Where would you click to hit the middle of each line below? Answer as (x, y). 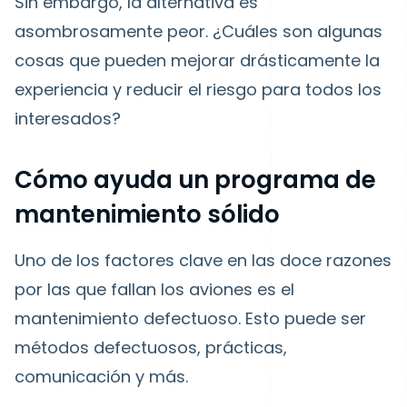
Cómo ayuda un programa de (195, 180)
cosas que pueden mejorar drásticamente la (197, 60)
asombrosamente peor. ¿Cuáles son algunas (199, 31)
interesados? (68, 119)
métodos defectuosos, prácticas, (151, 347)
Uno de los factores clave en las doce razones (203, 260)
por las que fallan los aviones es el (154, 289)
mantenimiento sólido (147, 214)
